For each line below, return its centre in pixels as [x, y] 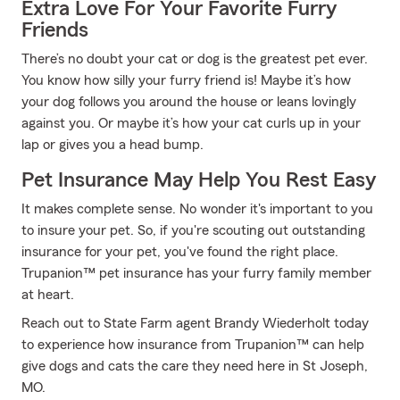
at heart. [48, 295]
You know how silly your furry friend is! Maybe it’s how [186, 80]
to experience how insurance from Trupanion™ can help [193, 345]
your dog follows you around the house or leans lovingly [189, 102]
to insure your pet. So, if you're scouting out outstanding [193, 230]
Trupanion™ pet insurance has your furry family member [196, 273]
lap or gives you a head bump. [112, 145]
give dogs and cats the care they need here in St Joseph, [195, 366]
